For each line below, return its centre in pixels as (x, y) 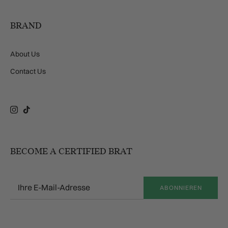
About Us (25, 54)
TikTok (37, 112)
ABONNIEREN (181, 187)
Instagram (29, 112)
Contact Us (28, 71)
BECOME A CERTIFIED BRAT (71, 151)
